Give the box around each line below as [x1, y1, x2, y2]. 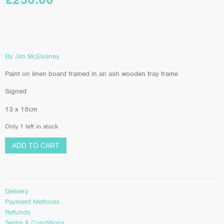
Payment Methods [5, 197, 59, 206]
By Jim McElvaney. [5, 51, 60, 60]
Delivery [5, 186, 28, 195]
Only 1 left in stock [5, 122, 58, 131]
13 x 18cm [5, 104, 37, 113]
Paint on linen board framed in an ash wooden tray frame [5, 69, 178, 78]
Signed [5, 87, 26, 96]
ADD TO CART [12, 141, 59, 150]
